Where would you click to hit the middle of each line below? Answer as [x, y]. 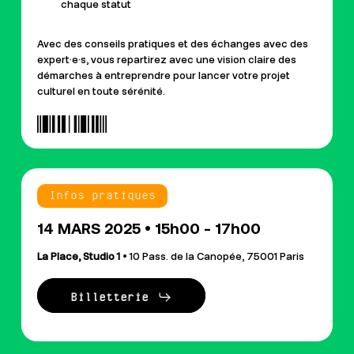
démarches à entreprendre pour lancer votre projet [163, 76]
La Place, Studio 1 [79, 257]
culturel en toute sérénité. [101, 92]
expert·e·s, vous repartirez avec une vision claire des [166, 60]
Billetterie [109, 297]
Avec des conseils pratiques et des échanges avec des [172, 44]
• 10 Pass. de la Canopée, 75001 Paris [213, 257]
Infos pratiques [102, 196]
